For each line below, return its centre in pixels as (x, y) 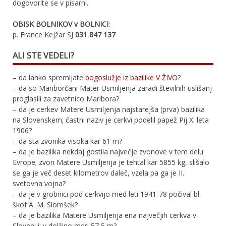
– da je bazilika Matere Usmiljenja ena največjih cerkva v (104, 215)
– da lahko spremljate (49, 77)
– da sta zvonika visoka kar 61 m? (67, 141)
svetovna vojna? (39, 183)
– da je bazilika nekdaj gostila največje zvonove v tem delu (108, 151)
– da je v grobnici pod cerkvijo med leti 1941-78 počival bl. (107, 194)
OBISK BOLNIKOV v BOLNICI (61, 24)
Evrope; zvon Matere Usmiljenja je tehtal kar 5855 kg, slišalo (111, 162)
